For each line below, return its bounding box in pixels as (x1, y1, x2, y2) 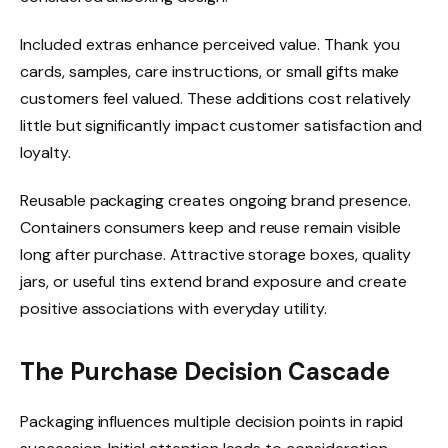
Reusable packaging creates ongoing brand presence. (20, 189, 411, 211)
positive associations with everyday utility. (20, 297, 327, 319)
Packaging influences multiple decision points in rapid (20, 411, 404, 433)
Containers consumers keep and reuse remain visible (20, 216, 401, 238)
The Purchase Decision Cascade (20, 356, 390, 388)
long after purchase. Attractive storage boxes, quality (20, 243, 412, 265)
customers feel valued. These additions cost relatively (20, 87, 412, 109)
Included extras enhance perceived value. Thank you (20, 33, 400, 55)
